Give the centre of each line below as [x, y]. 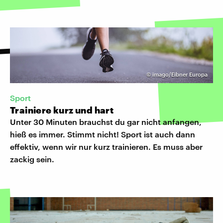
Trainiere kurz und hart [62, 110]
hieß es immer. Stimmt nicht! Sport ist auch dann [103, 134]
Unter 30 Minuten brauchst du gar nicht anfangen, [106, 121]
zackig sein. [32, 159]
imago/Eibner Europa [180, 74]
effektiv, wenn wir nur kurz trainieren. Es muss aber [106, 146]
